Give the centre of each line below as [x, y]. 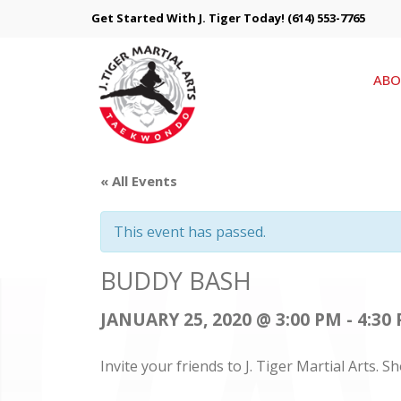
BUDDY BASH [176, 281]
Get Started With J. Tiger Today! [189, 18]
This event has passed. [190, 232]
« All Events [139, 181]
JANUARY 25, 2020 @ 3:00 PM [221, 319]
